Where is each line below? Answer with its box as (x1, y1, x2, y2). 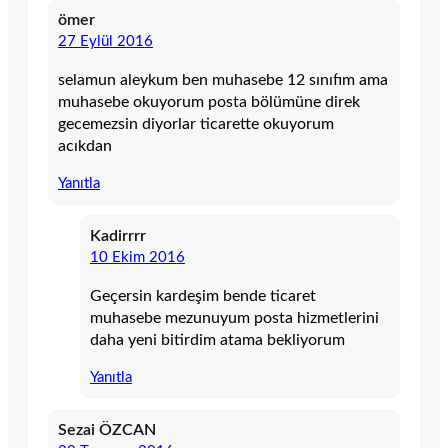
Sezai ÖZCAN (58, 422, 156, 438)
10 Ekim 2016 (90, 250, 185, 265)
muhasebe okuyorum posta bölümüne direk (58, 94, 360, 110)
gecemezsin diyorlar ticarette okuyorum (58, 116, 334, 132)
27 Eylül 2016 (58, 34, 153, 49)
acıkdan (58, 138, 112, 154)
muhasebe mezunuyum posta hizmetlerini (90, 310, 379, 326)
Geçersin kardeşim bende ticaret (90, 288, 316, 304)
